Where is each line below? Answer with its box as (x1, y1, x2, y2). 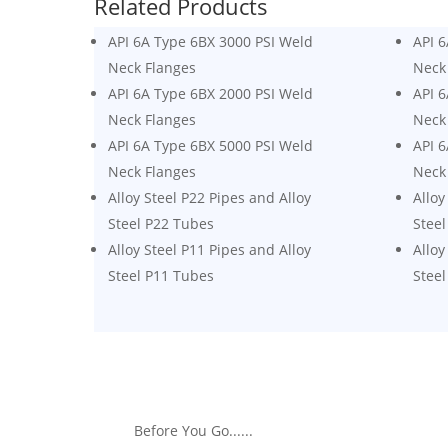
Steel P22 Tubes (108, 214, 215, 234)
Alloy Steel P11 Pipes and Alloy (108, 240, 312, 260)
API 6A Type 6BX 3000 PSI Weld (108, 32, 314, 52)
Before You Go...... (134, 420, 254, 440)
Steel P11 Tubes (108, 266, 215, 286)
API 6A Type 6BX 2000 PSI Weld (108, 84, 314, 104)
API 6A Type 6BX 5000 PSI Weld (108, 136, 314, 156)
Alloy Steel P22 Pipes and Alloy (108, 188, 312, 208)
